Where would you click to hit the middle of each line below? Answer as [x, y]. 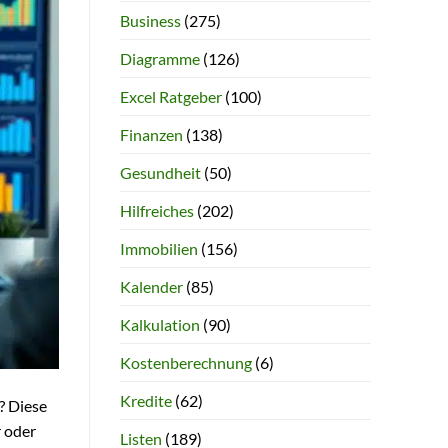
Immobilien [158, 248]
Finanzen [151, 134]
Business [150, 20]
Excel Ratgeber [170, 96]
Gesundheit [160, 172]
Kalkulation [159, 324]
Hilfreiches [156, 210]
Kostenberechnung [185, 362]
